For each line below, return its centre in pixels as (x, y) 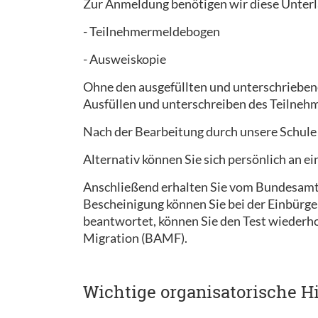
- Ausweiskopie (125, 59)
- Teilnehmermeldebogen (152, 31)
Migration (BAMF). (135, 238)
